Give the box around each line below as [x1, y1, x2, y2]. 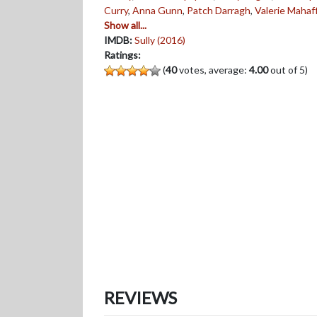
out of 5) [268, 64, 308, 76]
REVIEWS [104, 287, 177, 308]
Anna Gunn [132, 4, 183, 16]
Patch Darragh [187, 4, 250, 16]
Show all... [104, 19, 146, 31]
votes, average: [177, 64, 249, 76]
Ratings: [104, 49, 141, 61]
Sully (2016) [134, 34, 185, 46]
